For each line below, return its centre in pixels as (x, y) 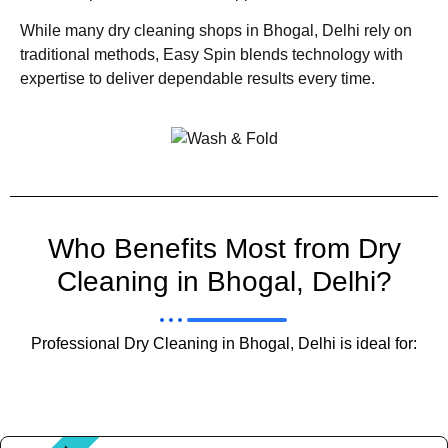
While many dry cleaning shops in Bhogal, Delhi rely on (216, 31)
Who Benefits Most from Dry (224, 248)
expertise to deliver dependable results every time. (197, 79)
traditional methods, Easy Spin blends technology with (211, 55)
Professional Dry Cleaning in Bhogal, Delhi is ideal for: (224, 343)
